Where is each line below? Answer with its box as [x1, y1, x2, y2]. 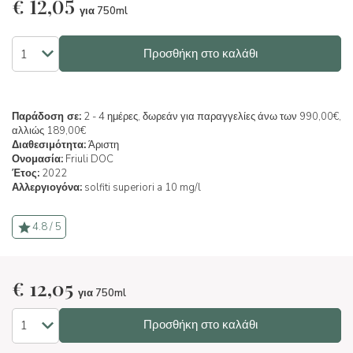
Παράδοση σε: [12, 110, 81, 124]
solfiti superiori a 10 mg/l [84, 180, 201, 195]
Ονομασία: [12, 152, 63, 166]
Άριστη [86, 138, 119, 152]
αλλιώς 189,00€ [12, 124, 86, 138]
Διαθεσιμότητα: [12, 138, 86, 152]
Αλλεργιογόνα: [12, 180, 82, 195]
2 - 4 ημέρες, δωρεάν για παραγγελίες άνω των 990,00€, [81, 110, 341, 124]
